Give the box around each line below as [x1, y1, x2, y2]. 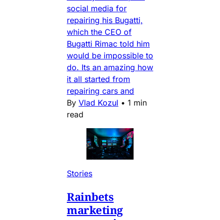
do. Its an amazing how [67, 62, 153, 73]
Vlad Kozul [79, 98, 118, 108]
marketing [67, 202, 123, 218]
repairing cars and [67, 86, 134, 96]
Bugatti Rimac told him [67, 39, 150, 49]
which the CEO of [67, 27, 132, 37]
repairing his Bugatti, [67, 15, 143, 26]
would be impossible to [67, 51, 153, 61]
